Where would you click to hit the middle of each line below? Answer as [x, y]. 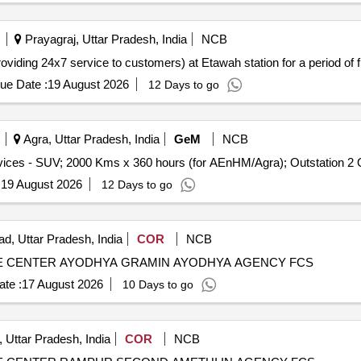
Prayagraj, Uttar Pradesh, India [104, 39]
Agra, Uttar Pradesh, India [90, 139]
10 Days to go [158, 284]
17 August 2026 [62, 284]
